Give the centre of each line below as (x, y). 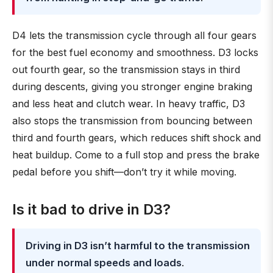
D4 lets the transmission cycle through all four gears (134, 35)
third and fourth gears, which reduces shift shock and (136, 138)
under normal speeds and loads (104, 263)
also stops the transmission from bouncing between (132, 121)
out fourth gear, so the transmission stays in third (126, 69)
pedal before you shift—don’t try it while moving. (124, 172)
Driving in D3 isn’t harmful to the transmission (138, 246)
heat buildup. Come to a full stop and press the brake (136, 155)
